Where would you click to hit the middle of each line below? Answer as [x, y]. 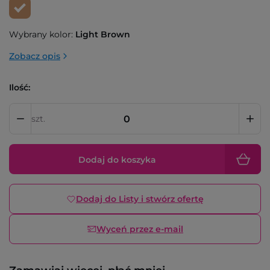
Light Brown [103, 34]
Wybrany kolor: [41, 34]
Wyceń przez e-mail [140, 229]
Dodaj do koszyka [117, 160]
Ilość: [20, 87]
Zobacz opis [35, 56]
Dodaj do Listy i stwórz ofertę [140, 199]
